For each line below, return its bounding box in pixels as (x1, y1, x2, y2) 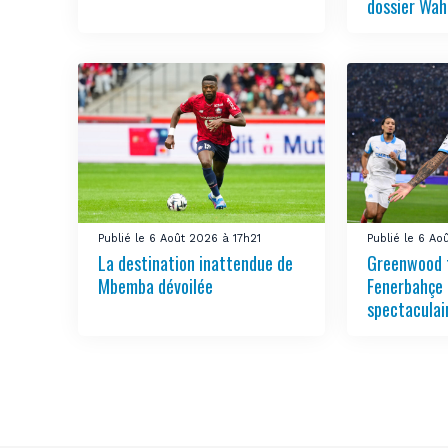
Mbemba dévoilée (98, 273, 214, 300)
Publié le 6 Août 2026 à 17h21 (98, 232, 262, 246)
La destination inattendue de (98, 250, 294, 277)
